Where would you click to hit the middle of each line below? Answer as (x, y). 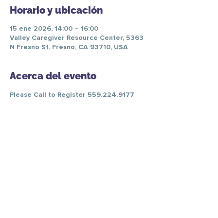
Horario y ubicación (56, 10)
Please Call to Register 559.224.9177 (72, 95)
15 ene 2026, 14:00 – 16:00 (54, 29)
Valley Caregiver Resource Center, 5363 (77, 38)
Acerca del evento (53, 76)
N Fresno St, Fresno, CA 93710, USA (69, 47)
